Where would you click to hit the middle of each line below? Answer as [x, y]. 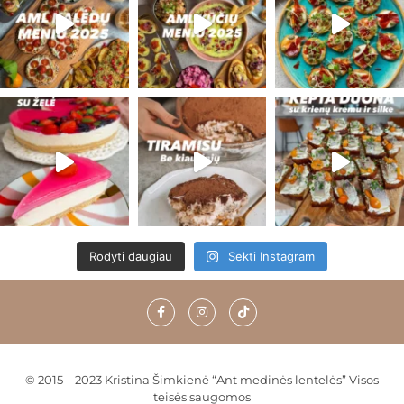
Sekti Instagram [272, 256]
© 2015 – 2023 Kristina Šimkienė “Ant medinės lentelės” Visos [202, 379]
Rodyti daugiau [130, 256]
